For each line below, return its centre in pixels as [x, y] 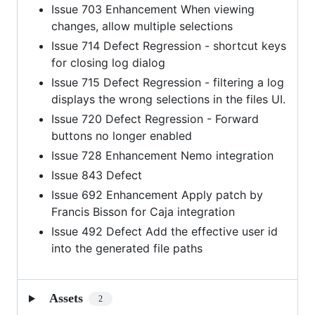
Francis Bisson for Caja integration [143, 212]
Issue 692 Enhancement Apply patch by [157, 195]
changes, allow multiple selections [142, 26]
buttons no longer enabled [122, 136]
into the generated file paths [127, 249]
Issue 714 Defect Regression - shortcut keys [169, 46]
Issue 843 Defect [97, 175]
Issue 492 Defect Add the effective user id [165, 232]
